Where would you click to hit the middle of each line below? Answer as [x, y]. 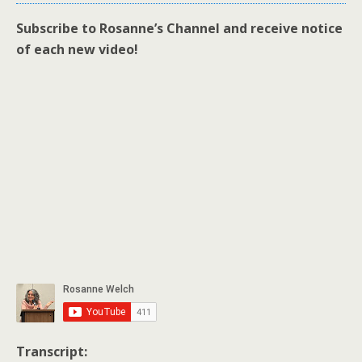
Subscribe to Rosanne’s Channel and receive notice [179, 28]
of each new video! [77, 49]
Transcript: [52, 351]
